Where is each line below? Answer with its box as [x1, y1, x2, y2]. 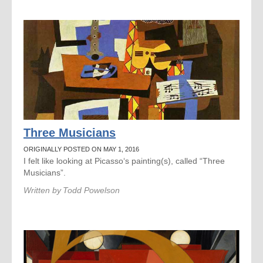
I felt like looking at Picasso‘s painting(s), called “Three [23, 156, 225, 166]
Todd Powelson [63, 186, 120, 195]
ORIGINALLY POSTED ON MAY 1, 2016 [23, 146, 139, 153]
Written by [23, 186, 61, 195]
